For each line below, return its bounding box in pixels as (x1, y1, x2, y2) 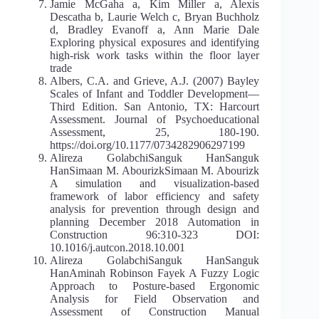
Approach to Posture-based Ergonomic (50, 279, 260, 292)
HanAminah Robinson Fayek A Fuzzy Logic (50, 266, 260, 279)
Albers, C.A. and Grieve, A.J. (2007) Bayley (50, 74, 260, 87)
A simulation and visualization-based (50, 177, 260, 189)
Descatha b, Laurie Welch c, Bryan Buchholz (50, 10, 260, 23)
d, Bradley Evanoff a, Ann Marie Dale (50, 23, 260, 36)
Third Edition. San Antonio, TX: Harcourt (50, 100, 260, 113)
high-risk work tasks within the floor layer (50, 48, 260, 61)
